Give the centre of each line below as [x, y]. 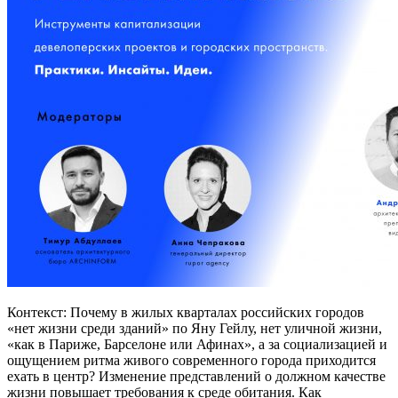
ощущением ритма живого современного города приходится [191, 360]
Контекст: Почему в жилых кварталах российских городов [186, 312]
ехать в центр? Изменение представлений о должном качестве [196, 376]
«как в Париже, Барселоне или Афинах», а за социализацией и [197, 344]
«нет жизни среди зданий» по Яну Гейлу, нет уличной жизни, [195, 328]
